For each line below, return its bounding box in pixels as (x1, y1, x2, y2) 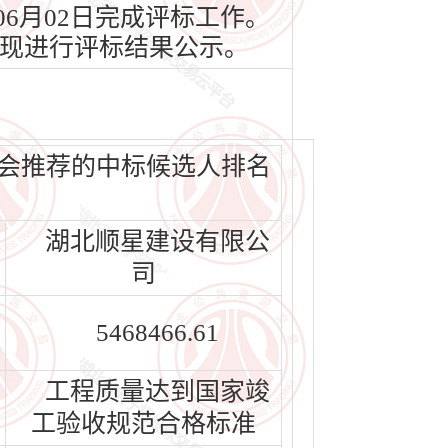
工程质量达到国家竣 (45, 378, 270, 405)
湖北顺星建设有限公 (45, 228, 270, 255)
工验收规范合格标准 (31, 410, 256, 437)
